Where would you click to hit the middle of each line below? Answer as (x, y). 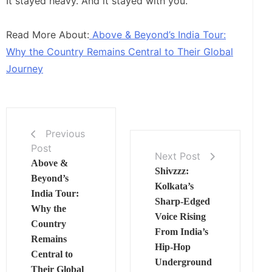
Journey (25, 68)
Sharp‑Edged (183, 201)
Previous (65, 133)
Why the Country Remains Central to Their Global (120, 51)
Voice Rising (181, 216)
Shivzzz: (172, 171)
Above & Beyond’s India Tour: (158, 34)
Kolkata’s (175, 186)
